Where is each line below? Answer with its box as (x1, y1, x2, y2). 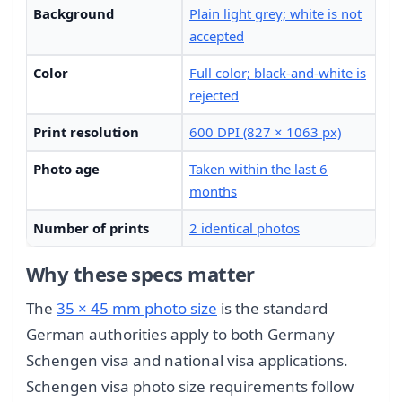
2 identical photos (189, 219, 300, 238)
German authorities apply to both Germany (26, 324, 335, 345)
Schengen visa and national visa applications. (26, 350, 348, 371)
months (189, 182, 237, 201)
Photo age (33, 160, 100, 179)
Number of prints (33, 219, 149, 238)
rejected (189, 86, 239, 105)
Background (33, 4, 114, 23)
